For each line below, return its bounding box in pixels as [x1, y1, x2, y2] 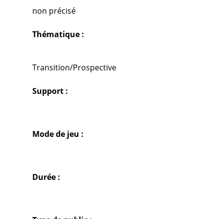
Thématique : [32, 29, 85, 40]
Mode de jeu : [32, 129, 84, 139]
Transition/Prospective [32, 62, 117, 73]
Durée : [32, 172, 61, 182]
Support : [32, 86, 68, 96]
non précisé [32, 5, 76, 16]
